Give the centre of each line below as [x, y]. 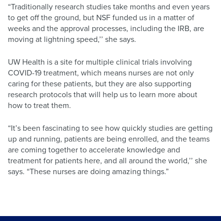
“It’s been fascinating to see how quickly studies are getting [110, 128]
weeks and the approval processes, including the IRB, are [106, 28]
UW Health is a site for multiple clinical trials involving [100, 62]
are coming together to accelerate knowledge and [94, 150]
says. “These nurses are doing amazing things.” [88, 171]
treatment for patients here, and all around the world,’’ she [108, 161]
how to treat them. [39, 105]
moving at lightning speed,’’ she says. [72, 39]
